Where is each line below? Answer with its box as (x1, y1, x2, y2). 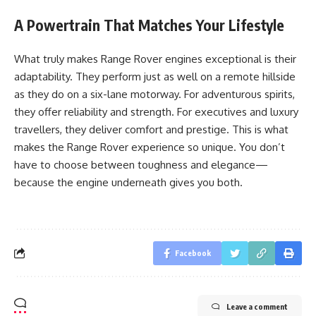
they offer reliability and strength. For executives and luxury (14, 105, 298, 119)
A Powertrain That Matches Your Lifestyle (14, 15, 284, 35)
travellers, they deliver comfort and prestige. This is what (14, 123, 288, 136)
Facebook (175, 248, 211, 257)
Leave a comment (226, 301, 288, 311)
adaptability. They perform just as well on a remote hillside (14, 70, 296, 83)
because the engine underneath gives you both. (14, 176, 243, 189)
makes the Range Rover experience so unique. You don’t (14, 140, 285, 154)
